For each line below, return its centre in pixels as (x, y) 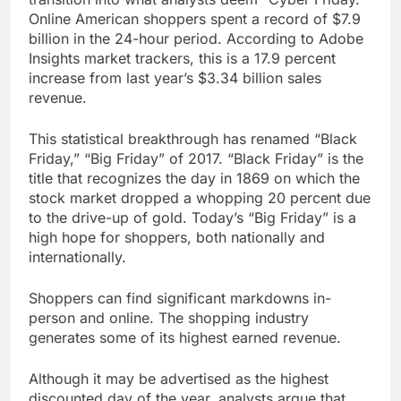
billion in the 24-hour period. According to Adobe (196, 38)
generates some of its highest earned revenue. (185, 337)
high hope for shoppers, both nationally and (177, 237)
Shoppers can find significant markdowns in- (180, 298)
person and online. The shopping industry (169, 317)
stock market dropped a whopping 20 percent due (200, 197)
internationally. (77, 256)
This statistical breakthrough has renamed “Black (193, 138)
